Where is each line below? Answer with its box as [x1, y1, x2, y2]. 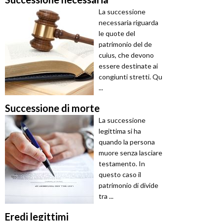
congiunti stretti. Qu [99, 73, 162, 81]
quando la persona [99, 138, 155, 147]
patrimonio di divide [99, 181, 158, 190]
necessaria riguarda [99, 18, 158, 27]
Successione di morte [5, 102, 100, 114]
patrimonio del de [99, 40, 152, 49]
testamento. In [99, 159, 145, 168]
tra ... [99, 192, 113, 201]
